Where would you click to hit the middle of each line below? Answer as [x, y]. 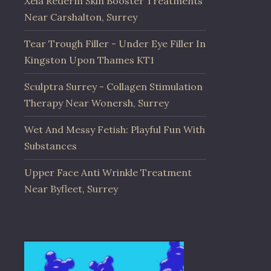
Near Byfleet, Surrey [71, 189]
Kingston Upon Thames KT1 [89, 60]
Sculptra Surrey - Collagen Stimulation [113, 87]
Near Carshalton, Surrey [81, 17]
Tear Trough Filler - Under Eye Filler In [115, 44]
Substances [51, 146]
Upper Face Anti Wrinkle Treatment [108, 173]
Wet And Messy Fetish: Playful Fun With [115, 130]
